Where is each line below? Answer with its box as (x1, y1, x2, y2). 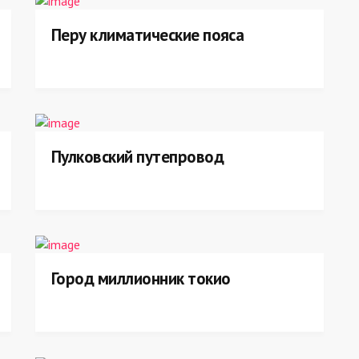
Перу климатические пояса (51, 24, 244, 46)
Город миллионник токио (51, 268, 231, 289)
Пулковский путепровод (51, 146, 224, 167)
